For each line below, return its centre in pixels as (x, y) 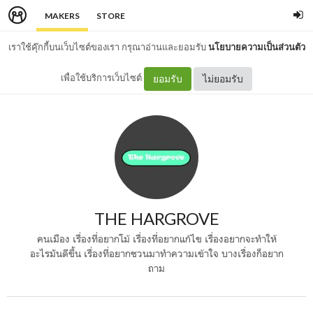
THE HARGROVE (156, 218)
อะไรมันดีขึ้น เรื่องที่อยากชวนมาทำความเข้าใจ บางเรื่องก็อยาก (156, 253)
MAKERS (62, 16)
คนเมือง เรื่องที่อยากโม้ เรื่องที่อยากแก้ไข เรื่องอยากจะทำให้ (156, 239)
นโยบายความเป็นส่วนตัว (256, 47)
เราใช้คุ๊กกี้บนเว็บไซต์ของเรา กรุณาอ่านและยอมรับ (108, 47)
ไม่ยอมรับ (223, 78)
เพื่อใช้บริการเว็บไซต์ (102, 78)
